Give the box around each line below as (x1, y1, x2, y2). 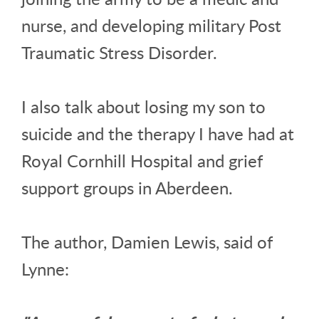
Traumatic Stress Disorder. (21, 41, 217, 65)
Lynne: (21, 257, 69, 281)
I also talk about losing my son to (21, 95, 266, 119)
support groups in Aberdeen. (21, 176, 233, 200)
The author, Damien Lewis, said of (21, 230, 273, 254)
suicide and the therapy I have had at (21, 122, 294, 146)
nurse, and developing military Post (21, 14, 281, 38)
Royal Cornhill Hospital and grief (21, 149, 263, 173)
